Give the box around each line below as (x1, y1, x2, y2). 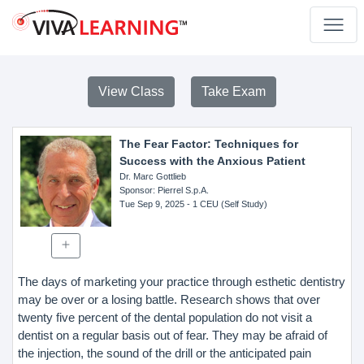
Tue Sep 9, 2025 (119, 199, 184, 209)
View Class (98, 84, 164, 98)
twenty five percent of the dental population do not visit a (18, 310, 312, 324)
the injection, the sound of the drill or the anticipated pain (18, 345, 311, 360)
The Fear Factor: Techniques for (119, 137, 298, 150)
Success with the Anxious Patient (119, 154, 305, 167)
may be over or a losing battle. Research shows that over (18, 292, 320, 306)
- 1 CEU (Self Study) (184, 199, 267, 209)
